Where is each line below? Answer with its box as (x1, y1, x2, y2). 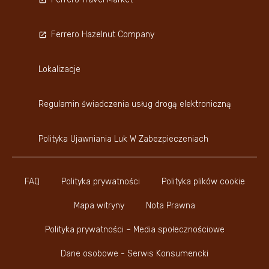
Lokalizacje (38, 64, 80, 74)
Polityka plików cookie (161, 176, 245, 187)
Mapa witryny (74, 200, 124, 211)
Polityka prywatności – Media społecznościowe (44, 224, 225, 235)
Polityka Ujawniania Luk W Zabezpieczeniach (38, 133, 208, 144)
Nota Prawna (146, 200, 195, 211)
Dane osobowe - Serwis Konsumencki (61, 248, 208, 259)
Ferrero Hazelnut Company (50, 29, 154, 40)
